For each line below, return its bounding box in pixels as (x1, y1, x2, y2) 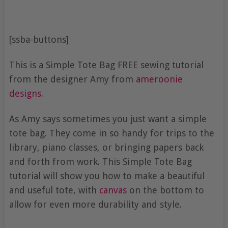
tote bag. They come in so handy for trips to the (9, 128, 214, 139)
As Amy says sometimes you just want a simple (9, 113, 207, 125)
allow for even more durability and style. (9, 199, 182, 210)
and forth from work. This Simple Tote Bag (9, 156, 192, 167)
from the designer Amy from (9, 74, 136, 85)
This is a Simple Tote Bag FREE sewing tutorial (9, 60, 204, 71)
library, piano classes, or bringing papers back (9, 142, 204, 153)
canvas (99, 185, 127, 196)
